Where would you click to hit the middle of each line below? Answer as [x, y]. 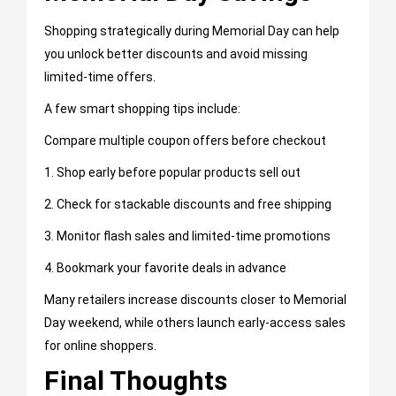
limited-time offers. [100, 77]
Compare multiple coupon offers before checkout [185, 141]
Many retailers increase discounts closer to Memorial [195, 300]
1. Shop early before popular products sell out [172, 173]
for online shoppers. [100, 346]
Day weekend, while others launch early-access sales [195, 323]
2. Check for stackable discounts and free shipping [188, 205]
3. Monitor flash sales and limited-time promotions [187, 236]
